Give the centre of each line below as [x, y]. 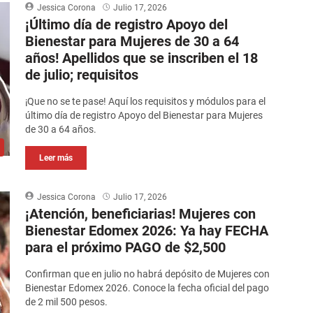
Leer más [56, 158]
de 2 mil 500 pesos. [67, 302]
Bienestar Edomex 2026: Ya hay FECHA [147, 231]
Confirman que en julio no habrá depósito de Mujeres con [148, 274]
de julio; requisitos [82, 75]
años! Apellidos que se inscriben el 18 [142, 58]
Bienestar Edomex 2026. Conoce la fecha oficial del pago [147, 288]
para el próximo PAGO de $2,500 [126, 248]
